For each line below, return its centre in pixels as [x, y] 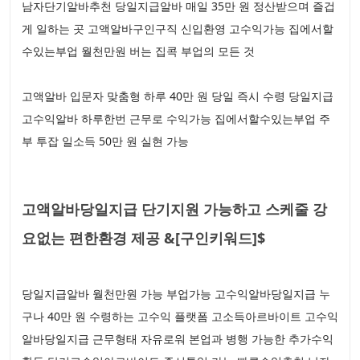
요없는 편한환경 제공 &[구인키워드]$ [143, 237]
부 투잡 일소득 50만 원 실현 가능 [105, 141]
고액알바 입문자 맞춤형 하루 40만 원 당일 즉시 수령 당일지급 [178, 96]
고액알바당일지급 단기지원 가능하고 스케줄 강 [174, 209]
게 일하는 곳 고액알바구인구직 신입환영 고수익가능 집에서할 [178, 28]
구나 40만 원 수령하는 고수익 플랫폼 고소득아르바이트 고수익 [180, 316]
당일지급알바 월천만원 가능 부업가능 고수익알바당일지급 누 [176, 293]
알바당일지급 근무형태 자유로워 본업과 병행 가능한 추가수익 [178, 338]
